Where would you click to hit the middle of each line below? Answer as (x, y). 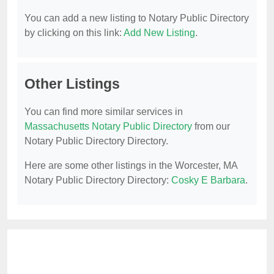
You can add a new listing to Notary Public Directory (137, 18)
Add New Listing (159, 33)
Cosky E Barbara (208, 180)
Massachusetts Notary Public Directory (108, 127)
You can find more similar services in (104, 112)
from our (211, 127)
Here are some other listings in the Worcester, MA (131, 166)
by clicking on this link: (74, 33)
